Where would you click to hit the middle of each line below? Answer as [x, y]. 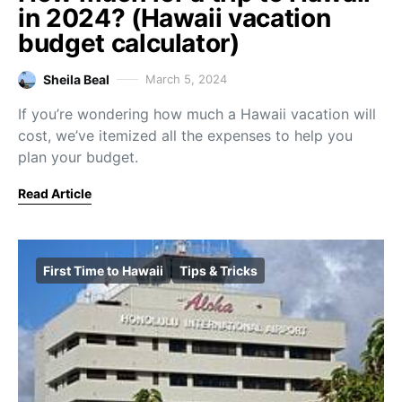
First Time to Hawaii [103, 271]
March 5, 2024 [186, 79]
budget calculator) [129, 43]
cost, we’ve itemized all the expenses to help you [185, 135]
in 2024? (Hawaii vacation [175, 18]
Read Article [55, 193]
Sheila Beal [76, 79]
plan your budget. [78, 157]
